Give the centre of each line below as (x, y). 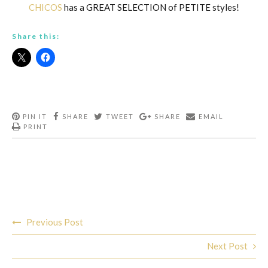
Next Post (227, 246)
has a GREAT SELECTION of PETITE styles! (151, 7)
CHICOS (45, 7)
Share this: (36, 36)
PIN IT (35, 117)
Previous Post (55, 222)
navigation (39, 227)
